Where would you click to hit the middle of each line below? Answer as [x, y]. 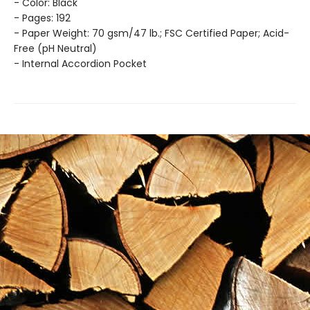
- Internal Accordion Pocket [80, 64]
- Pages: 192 [42, 18]
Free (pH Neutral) [55, 48]
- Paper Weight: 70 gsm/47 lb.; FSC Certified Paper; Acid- [152, 33]
